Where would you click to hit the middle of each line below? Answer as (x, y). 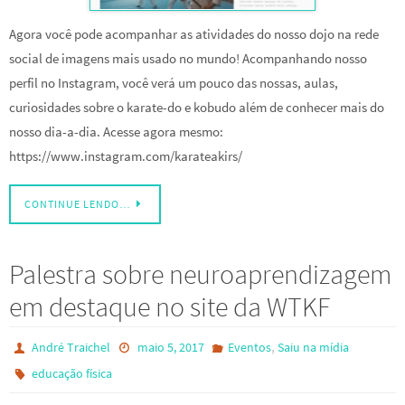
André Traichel (71, 347)
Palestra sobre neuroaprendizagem (200, 273)
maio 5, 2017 (170, 347)
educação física (72, 373)
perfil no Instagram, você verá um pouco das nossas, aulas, (174, 82)
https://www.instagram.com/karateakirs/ (126, 155)
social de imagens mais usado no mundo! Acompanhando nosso (188, 58)
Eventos (249, 347)
